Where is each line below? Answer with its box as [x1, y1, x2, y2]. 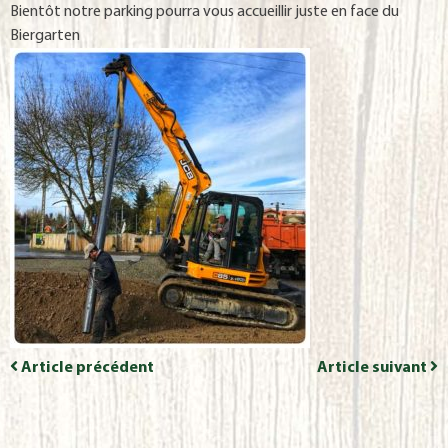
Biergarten [10, 28, 80, 44]
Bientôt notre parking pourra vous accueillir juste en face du [10, 4, 399, 20]
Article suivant [317, 360, 427, 376]
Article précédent [21, 360, 154, 376]
